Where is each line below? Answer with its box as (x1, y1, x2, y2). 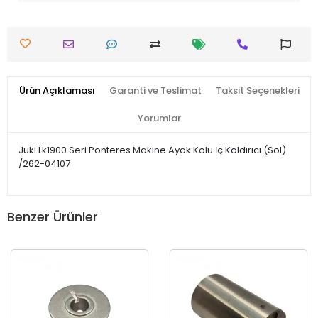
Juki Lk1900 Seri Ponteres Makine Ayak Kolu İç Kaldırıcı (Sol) (18, 143, 286, 157)
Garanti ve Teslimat (109, 83, 202, 97)
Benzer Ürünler (7, 208, 98, 226)
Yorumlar (137, 111, 181, 125)
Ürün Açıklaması (18, 83, 95, 97)
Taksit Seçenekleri (215, 83, 300, 97)
